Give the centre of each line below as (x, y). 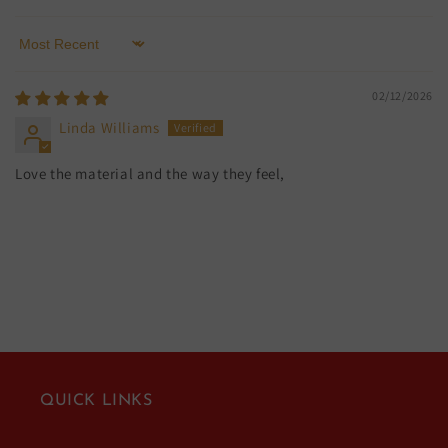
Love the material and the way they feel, (150, 173)
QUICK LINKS (96, 400)
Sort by (38, 53)
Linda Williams (109, 127)
